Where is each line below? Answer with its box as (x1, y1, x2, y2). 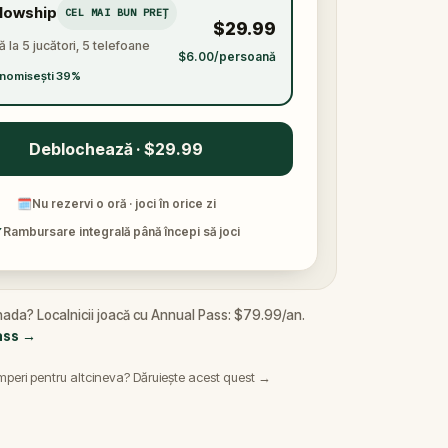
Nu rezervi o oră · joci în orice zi (31, 196, 216, 211)
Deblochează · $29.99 (29, 139, 203, 159)
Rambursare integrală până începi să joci (2, 224, 240, 239)
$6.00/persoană (177, 48, 276, 64)
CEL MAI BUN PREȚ (64, 5, 169, 19)
